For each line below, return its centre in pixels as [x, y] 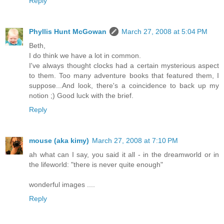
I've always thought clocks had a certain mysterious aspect [124, 65]
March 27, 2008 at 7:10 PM [135, 140]
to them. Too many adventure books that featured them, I [124, 75]
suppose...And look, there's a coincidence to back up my [124, 85]
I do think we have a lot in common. [85, 55]
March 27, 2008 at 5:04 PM [164, 31]
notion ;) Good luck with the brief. [81, 95]
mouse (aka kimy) [59, 140]
